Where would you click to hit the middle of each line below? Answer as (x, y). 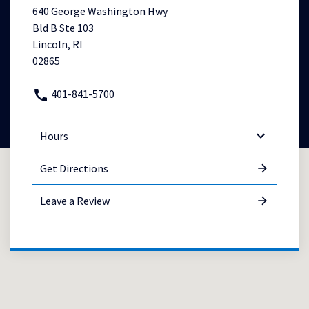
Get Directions (74, 169)
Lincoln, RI (58, 44)
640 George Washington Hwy (100, 11)
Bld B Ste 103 (63, 28)
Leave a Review (75, 201)
